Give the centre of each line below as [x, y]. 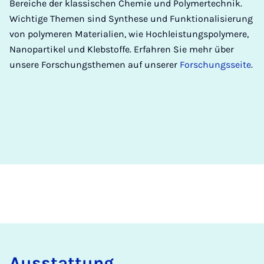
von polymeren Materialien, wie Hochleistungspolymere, [129, 34]
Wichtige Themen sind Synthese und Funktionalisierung [131, 19]
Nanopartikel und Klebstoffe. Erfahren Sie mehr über [122, 49]
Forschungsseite [215, 65]
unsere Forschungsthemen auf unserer [95, 65]
